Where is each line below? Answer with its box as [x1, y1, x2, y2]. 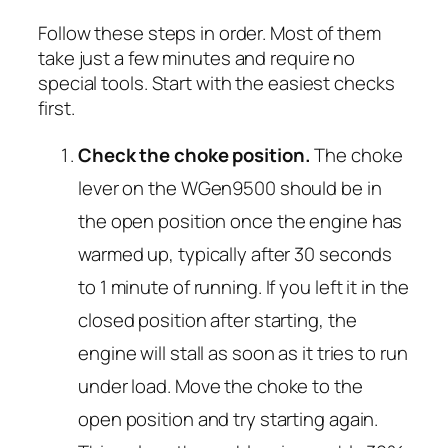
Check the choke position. [78, 142, 311, 169]
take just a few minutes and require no [38, 44, 356, 71]
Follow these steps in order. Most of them [38, 19, 381, 46]
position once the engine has [154, 208, 403, 235]
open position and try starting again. [78, 406, 379, 433]
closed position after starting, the [78, 307, 357, 334]
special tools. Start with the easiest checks [38, 69, 395, 96]
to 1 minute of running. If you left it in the [78, 274, 409, 301]
